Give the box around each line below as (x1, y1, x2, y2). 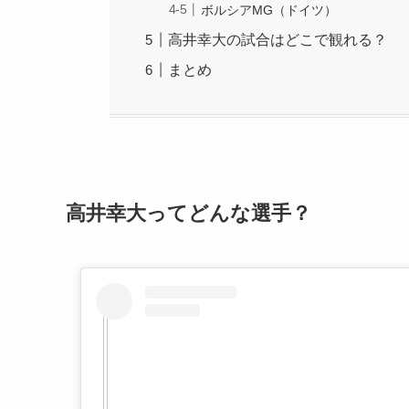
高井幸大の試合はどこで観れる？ (168, 31, 388, 47)
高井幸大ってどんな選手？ (66, 202, 311, 225)
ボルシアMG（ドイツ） (201, 2, 338, 17)
